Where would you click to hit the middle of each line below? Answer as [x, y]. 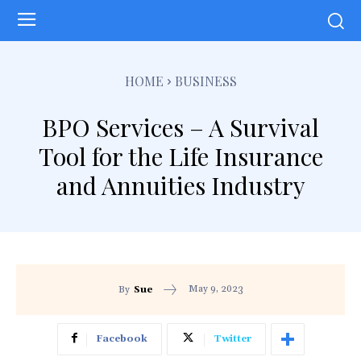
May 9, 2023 [216, 289]
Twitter [232, 339]
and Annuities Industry [180, 185]
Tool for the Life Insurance [180, 156]
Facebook [121, 339]
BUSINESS [205, 81]
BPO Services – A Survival [180, 127]
